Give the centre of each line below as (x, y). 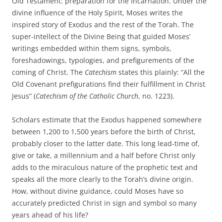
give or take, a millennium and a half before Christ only (104, 156)
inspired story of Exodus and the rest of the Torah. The (103, 25)
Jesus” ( (24, 96)
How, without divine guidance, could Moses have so (98, 191)
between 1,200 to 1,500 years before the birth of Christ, (104, 132)
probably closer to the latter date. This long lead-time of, (106, 144)
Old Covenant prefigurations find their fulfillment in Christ (109, 84)
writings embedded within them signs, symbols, (92, 49)
